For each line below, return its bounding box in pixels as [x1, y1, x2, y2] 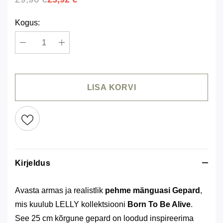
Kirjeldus [15, 159, 50, 167]
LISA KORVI [87, 83, 136, 92]
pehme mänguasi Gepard [105, 186, 200, 195]
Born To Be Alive [127, 200, 191, 209]
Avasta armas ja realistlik [15, 186, 105, 195]
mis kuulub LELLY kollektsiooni [15, 200, 127, 209]
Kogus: [15, 18, 40, 27]
